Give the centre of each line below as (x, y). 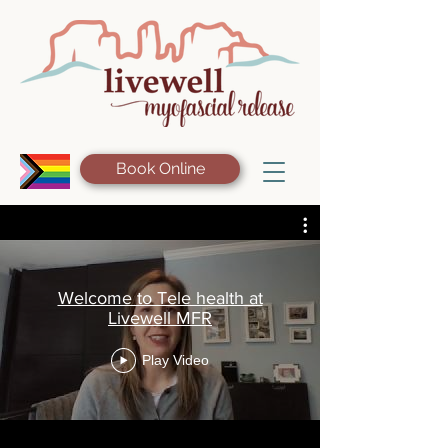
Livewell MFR (160, 317)
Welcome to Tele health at (160, 297)
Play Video (175, 360)
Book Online (160, 168)
